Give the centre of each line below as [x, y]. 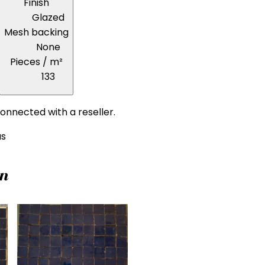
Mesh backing [36, 32]
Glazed [48, 17]
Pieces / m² [36, 62]
